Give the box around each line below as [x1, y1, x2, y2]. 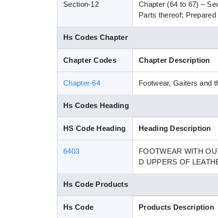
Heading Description [139, 124, 211, 132]
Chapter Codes [63, 56, 116, 64]
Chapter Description [139, 56, 210, 64]
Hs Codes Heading [63, 101, 129, 109]
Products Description [139, 203, 214, 211]
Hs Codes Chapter [63, 33, 128, 41]
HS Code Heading [63, 124, 126, 132]
